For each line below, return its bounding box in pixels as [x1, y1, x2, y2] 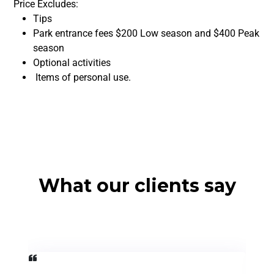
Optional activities [33, 57, 111, 68]
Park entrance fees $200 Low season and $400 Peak [33, 28, 259, 39]
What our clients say [38, 174, 236, 197]
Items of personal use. [33, 72, 131, 83]
